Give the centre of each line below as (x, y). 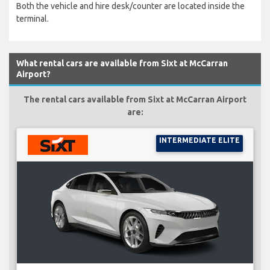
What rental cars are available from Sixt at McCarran (122, 63)
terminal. (33, 18)
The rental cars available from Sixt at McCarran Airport (135, 99)
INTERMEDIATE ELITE (199, 140)
